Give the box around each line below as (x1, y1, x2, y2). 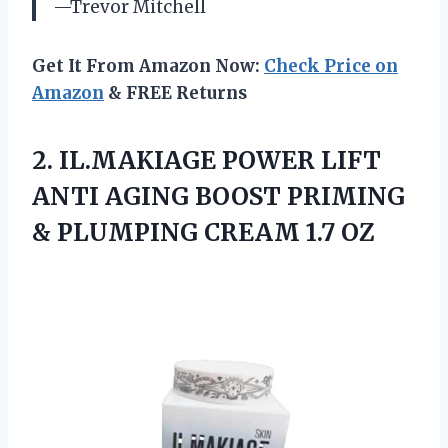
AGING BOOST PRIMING (99, 180, 405, 212)
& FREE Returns (104, 81, 247, 104)
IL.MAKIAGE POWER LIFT (59, 144, 381, 176)
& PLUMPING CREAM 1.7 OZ (32, 216, 375, 248)
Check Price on (264, 54, 398, 77)
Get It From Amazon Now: (32, 54, 264, 77)
